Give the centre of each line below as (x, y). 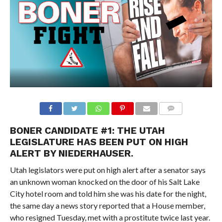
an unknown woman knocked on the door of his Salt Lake (105, 181)
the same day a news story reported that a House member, (107, 205)
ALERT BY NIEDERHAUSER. (71, 153)
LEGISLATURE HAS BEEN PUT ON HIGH (99, 142)
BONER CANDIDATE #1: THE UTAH (87, 130)
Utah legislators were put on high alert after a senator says (108, 169)
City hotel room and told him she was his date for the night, (108, 193)
